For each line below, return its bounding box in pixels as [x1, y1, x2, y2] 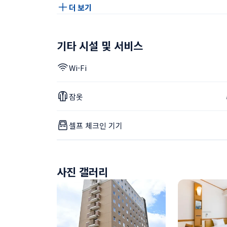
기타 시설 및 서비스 [57, 38, 143, 53]
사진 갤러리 [57, 164, 108, 179]
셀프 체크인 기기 [69, 120, 123, 131]
